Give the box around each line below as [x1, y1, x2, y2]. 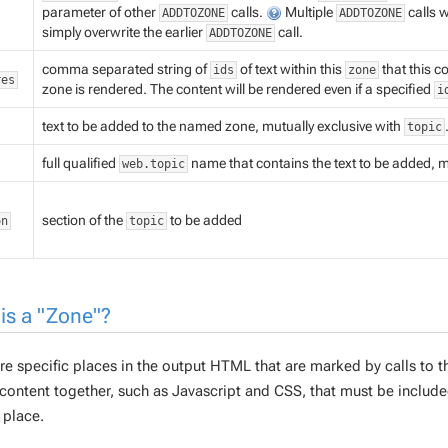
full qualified [41, 155, 119, 171]
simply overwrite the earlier [41, 24, 206, 40]
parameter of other [41, 4, 159, 20]
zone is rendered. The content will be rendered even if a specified [41, 81, 434, 97]
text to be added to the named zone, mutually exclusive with [41, 118, 404, 134]
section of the [41, 212, 126, 228]
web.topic [121, 157, 185, 171]
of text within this [236, 61, 345, 77]
